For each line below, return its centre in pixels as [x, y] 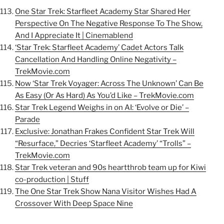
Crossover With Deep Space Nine [74, 203]
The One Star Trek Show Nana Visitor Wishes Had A [106, 191]
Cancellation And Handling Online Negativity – [96, 59]
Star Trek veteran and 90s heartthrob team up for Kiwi [110, 167]
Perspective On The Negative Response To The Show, [109, 23]
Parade [27, 119]
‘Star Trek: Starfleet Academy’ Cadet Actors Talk [99, 47]
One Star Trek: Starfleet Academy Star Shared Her [103, 11]
